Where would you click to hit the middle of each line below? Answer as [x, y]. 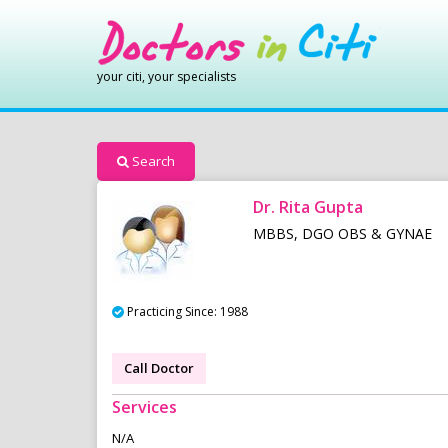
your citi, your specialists [166, 76]
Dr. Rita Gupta [308, 207]
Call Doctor [159, 368]
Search [153, 161]
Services [144, 407]
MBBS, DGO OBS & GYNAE [343, 234]
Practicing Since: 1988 [187, 312]
